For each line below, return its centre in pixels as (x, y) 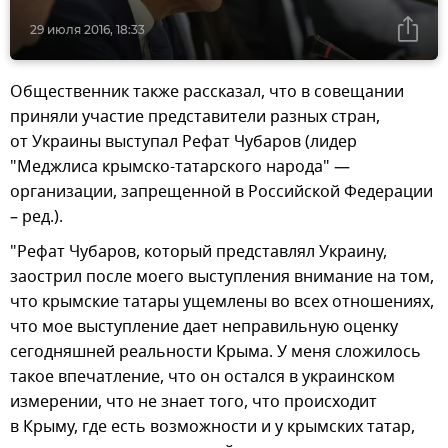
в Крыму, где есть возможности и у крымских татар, (212, 427)
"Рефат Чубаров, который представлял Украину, (198, 252)
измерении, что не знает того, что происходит (193, 402)
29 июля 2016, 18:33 (87, 30)
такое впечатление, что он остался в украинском (202, 377)
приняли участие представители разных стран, (195, 117)
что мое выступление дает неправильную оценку (204, 327)
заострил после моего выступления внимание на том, (222, 277)
